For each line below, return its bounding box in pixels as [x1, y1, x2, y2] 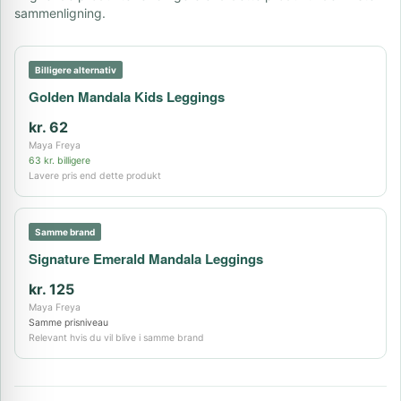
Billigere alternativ [35, 64, 116, 75]
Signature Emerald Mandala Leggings [29, 249, 263, 269]
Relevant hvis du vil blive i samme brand [29, 332, 204, 344]
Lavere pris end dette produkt [29, 170, 161, 182]
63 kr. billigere [29, 155, 90, 166]
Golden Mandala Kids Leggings [29, 87, 225, 107]
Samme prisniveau [29, 317, 108, 328]
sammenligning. [14, 5, 106, 21]
